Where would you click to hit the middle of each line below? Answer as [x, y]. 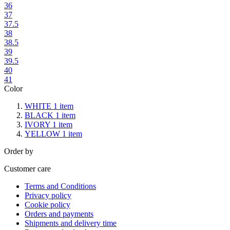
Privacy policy [48, 195]
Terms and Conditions [60, 186]
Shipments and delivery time [71, 223]
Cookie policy [47, 204]
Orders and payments [59, 214]
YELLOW [43, 133]
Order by [19, 151]
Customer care [27, 168]
